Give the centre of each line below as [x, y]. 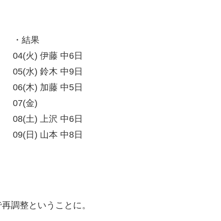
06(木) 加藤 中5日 [48, 88]
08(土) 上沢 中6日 [48, 119]
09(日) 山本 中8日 [48, 135]
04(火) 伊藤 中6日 [48, 56]
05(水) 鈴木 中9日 [48, 72]
